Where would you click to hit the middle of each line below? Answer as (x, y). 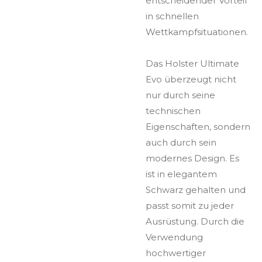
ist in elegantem (181, 174)
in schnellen (172, 16)
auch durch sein (181, 142)
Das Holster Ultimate (192, 63)
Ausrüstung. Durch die (195, 221)
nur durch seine (180, 95)
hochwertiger (176, 253)
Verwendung (174, 237)
